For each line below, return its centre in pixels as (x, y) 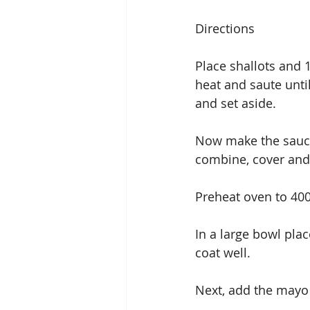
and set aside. (236, 103)
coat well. (223, 252)
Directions (225, 28)
